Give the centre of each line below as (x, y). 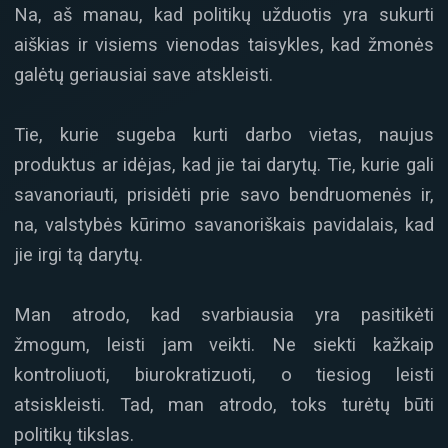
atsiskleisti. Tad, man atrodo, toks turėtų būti (224, 405)
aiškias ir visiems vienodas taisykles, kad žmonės (224, 44)
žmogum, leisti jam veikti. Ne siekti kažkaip (224, 345)
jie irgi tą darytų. (78, 254)
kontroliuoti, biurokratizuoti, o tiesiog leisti (224, 375)
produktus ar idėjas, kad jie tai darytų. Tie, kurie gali (224, 164)
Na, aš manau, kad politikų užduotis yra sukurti (224, 14)
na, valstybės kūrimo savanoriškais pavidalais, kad (224, 224)
